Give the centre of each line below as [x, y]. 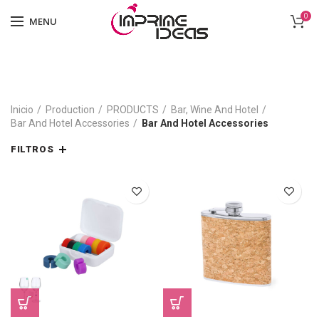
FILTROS [32, 149]
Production [70, 110]
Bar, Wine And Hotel [215, 110]
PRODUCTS [133, 110]
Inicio [22, 110]
